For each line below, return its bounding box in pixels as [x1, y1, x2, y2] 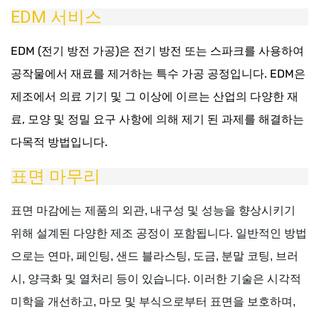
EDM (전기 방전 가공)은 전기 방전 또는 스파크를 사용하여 [11, 44, 304, 58]
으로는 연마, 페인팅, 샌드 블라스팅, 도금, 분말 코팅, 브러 [11, 250, 298, 263]
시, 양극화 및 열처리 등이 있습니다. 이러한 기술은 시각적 [11, 273, 301, 286]
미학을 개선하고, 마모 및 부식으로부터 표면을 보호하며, [11, 296, 296, 308]
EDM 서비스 [11, 7, 102, 28]
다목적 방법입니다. [11, 135, 108, 150]
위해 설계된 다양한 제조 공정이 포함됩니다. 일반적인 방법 [11, 227, 307, 240]
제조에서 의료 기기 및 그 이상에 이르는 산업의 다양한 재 [11, 90, 298, 104]
